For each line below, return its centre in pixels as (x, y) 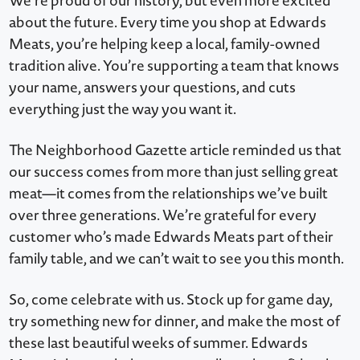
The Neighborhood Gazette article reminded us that (176, 149)
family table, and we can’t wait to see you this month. (177, 258)
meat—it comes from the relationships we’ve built (169, 193)
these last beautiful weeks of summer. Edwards (159, 342)
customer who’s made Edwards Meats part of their (172, 236)
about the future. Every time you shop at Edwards (168, 22)
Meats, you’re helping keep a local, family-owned (165, 43)
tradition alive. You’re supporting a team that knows (174, 65)
